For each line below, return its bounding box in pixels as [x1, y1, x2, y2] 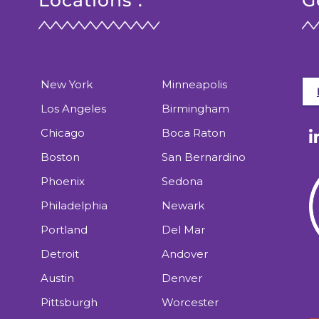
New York [40, 78, 93, 92]
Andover [161, 247, 208, 261]
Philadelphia [40, 199, 108, 213]
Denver [161, 271, 202, 286]
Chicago [40, 126, 85, 140]
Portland [40, 223, 88, 237]
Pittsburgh [40, 296, 98, 310]
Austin [40, 271, 74, 286]
